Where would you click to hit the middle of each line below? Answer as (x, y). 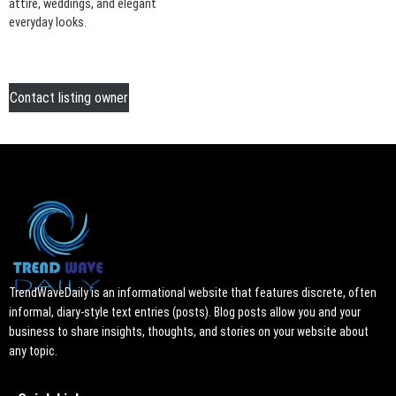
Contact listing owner (69, 98)
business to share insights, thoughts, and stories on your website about (189, 332)
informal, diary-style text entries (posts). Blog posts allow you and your (185, 312)
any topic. (33, 351)
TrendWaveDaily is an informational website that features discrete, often (193, 293)
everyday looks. (48, 22)
